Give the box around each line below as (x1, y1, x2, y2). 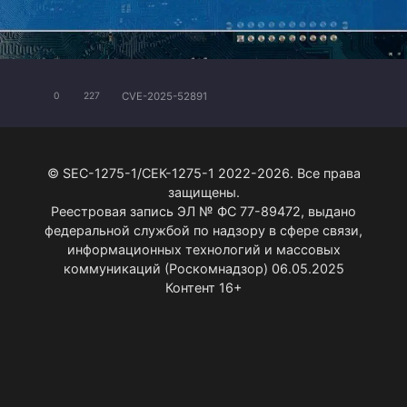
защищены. (167, 184, 240, 201)
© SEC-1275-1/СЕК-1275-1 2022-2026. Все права (46, 165, 361, 182)
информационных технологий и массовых (66, 242, 341, 258)
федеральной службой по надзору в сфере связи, (45, 223, 362, 239)
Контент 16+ (165, 280, 242, 296)
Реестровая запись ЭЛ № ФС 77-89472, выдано (51, 203, 356, 220)
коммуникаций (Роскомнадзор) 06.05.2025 (63, 261, 344, 277)
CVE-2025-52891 (122, 89, 207, 103)
